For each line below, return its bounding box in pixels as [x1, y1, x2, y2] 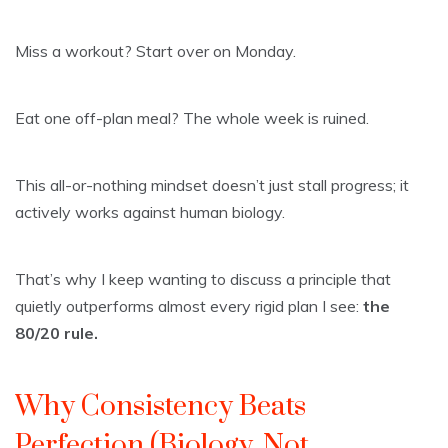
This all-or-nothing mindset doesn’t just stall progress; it [15, 174, 409, 195]
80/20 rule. [15, 322, 98, 343]
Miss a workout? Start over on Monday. [15, 40, 296, 61]
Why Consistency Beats [15, 388, 306, 424]
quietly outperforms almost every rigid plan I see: [15, 295, 363, 316]
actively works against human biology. [15, 201, 285, 222]
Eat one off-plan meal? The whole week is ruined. [15, 107, 369, 128]
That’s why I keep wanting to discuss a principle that [15, 268, 391, 289]
